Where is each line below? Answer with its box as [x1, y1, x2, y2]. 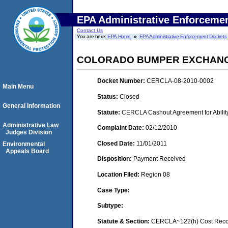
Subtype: [97, 202, 123, 210]
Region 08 [141, 170, 170, 178]
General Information [3, 102, 60, 109]
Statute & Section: [97, 217, 151, 225]
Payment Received [133, 155, 186, 163]
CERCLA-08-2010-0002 [147, 77, 214, 85]
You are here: [77, 34, 108, 39]
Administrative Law [3, 122, 59, 129]
